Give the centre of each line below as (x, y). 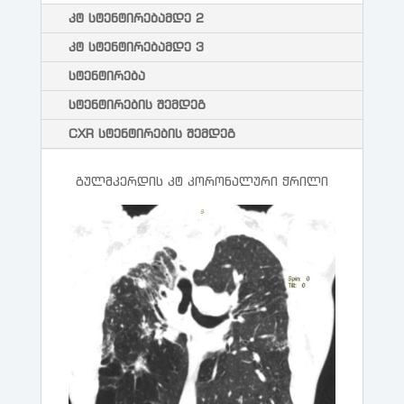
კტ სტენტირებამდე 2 (136, 18)
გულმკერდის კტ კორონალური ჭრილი (202, 181)
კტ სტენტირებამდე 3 (136, 47)
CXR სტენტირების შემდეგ (151, 133)
